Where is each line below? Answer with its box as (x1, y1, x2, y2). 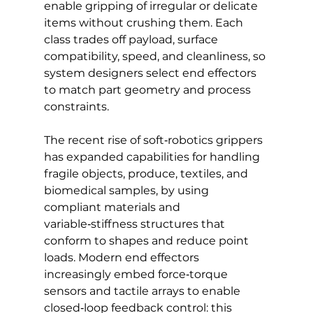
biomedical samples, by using (43, 183, 212, 197)
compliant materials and (43, 200, 183, 214)
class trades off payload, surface (43, 32, 221, 46)
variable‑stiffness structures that (43, 217, 228, 231)
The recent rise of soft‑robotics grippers (43, 133, 265, 147)
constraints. (43, 99, 112, 113)
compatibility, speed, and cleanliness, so (43, 49, 268, 63)
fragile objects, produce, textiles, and (43, 166, 251, 180)
